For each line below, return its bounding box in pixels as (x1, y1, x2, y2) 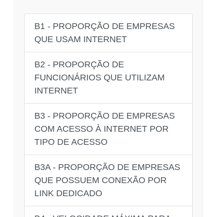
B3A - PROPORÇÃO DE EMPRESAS (34, 162, 180, 172)
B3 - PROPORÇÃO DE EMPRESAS (34, 110, 175, 121)
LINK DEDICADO (34, 188, 102, 198)
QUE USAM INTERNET (34, 34, 127, 44)
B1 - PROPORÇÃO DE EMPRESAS (34, 21, 175, 31)
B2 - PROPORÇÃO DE (34, 59, 124, 69)
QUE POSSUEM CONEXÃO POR (34, 175, 167, 185)
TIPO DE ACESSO (34, 137, 108, 147)
